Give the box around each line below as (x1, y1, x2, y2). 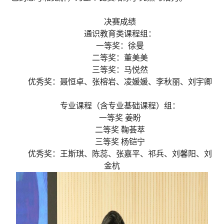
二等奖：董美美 (92, 52, 148, 62)
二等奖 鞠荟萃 (95, 124, 145, 134)
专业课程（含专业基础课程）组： (60, 100, 180, 110)
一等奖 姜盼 (99, 112, 141, 122)
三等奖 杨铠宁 (95, 136, 145, 146)
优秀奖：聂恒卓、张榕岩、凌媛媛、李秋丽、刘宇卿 (28, 76, 212, 86)
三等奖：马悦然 (92, 64, 148, 74)
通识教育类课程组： (84, 28, 156, 38)
